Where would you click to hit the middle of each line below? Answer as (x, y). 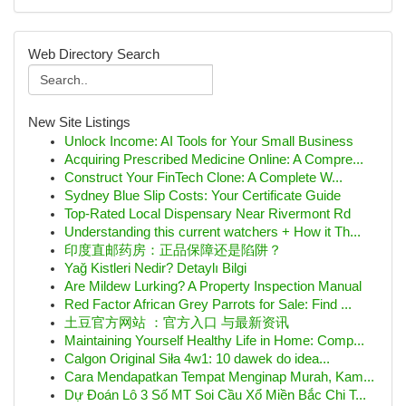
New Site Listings (79, 122)
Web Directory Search (94, 54)
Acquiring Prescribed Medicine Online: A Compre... (214, 159)
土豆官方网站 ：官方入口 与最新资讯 (177, 323)
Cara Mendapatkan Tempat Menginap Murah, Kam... (219, 377)
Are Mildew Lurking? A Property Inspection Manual (213, 286)
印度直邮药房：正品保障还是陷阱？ (173, 250)
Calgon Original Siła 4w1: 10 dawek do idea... (197, 359)
